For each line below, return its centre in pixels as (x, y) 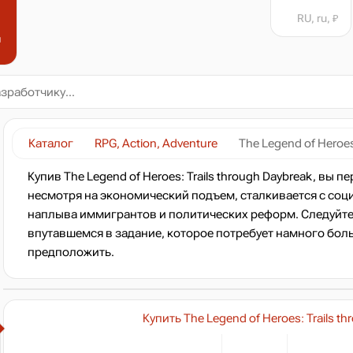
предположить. (71, 252)
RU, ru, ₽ (318, 18)
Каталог (51, 143)
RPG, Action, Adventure (156, 143)
